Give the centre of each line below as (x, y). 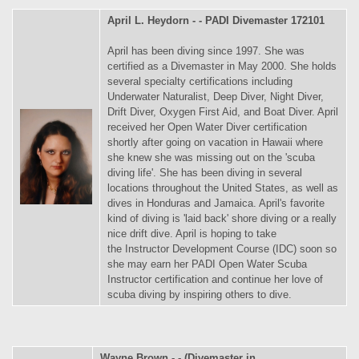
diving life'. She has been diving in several (205, 172)
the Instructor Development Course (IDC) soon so (222, 248)
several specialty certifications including (200, 81)
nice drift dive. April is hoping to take (192, 233)
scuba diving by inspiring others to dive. (200, 294)
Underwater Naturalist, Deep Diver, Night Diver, (216, 96)
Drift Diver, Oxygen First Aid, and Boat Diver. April (223, 111)
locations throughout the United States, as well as (223, 188)
